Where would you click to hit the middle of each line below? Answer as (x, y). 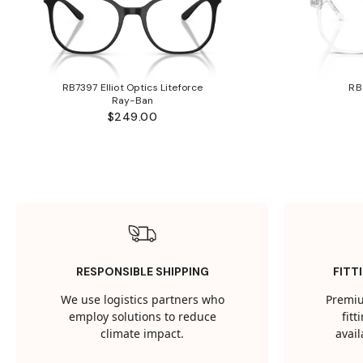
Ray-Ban (132, 100)
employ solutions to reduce (142, 318)
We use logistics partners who (142, 301)
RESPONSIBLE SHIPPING (142, 272)
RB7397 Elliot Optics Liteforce (132, 87)
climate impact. (143, 335)
